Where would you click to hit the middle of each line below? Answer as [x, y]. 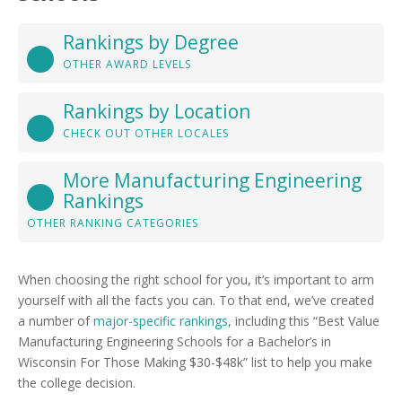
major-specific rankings [161, 321]
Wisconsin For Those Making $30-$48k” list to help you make [195, 362]
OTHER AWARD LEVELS [127, 64]
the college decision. [77, 383]
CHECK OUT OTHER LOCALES [146, 133]
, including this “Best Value [304, 321]
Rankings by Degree [151, 42]
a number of [56, 321]
